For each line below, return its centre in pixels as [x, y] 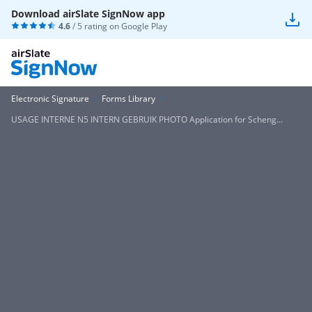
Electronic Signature [50, 99]
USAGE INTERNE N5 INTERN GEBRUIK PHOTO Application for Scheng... [147, 119]
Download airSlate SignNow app [88, 14]
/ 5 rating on [96, 26]
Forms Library [128, 99]
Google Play [144, 26]
